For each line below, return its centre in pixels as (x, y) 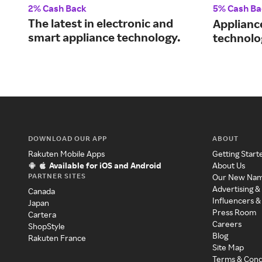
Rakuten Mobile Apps (66, 154)
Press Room (235, 212)
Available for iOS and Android (105, 166)
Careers (227, 224)
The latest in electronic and (101, 23)
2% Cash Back (57, 8)
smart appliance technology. (104, 37)
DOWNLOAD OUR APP (68, 139)
